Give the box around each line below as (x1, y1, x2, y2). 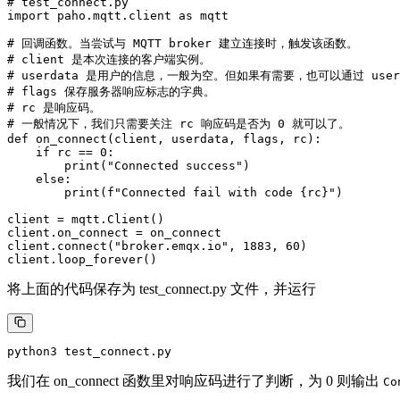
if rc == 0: (7, 145, 114, 159)
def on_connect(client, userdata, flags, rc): (7, 131, 321, 146)
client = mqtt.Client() (7, 212, 171, 226)
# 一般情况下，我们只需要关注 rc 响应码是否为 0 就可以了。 (7, 116, 350, 130)
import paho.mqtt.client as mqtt (7, 8, 236, 22)
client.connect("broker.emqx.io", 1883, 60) (7, 238, 314, 253)
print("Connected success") (7, 158, 250, 172)
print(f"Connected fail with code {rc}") (7, 185, 343, 199)
